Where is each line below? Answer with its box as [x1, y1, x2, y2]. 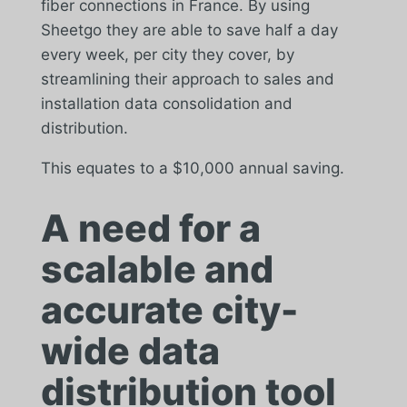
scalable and [40, 245, 273, 292]
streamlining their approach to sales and [40, 69, 334, 88]
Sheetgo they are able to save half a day [40, 20, 338, 39]
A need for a [40, 204, 261, 251]
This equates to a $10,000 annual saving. [40, 158, 344, 177]
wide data [40, 327, 220, 373]
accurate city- [40, 286, 298, 333]
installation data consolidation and [40, 94, 293, 113]
